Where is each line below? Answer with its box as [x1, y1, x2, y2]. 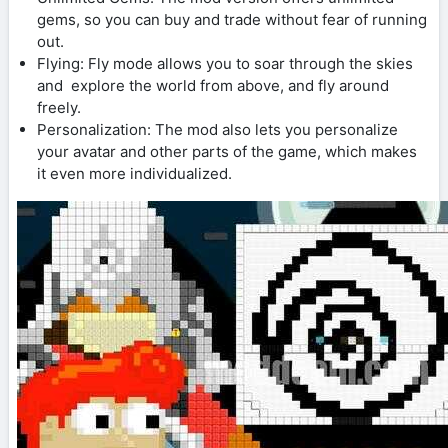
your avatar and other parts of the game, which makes [37, 141, 425, 161]
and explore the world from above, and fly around [37, 75, 389, 95]
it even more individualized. [37, 163, 232, 183]
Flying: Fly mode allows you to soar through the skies [37, 53, 413, 73]
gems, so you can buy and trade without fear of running [37, 9, 427, 29]
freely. [37, 97, 81, 117]
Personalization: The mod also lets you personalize [37, 119, 398, 139]
